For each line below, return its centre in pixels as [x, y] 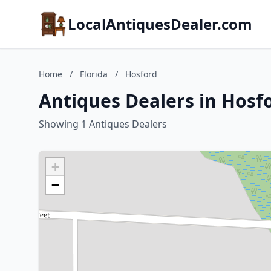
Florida [94, 74]
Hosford [141, 74]
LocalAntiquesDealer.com [160, 24]
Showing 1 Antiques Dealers [103, 124]
